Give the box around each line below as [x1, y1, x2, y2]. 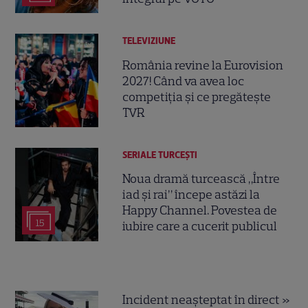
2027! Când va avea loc [122, 73, 245, 89]
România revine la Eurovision [122, 57, 284, 73]
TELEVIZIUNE [122, 35, 176, 47]
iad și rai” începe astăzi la [122, 187, 261, 203]
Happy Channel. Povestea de [122, 203, 278, 219]
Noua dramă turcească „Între [122, 171, 280, 187]
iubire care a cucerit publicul [122, 219, 278, 234]
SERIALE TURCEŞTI [122, 149, 198, 162]
